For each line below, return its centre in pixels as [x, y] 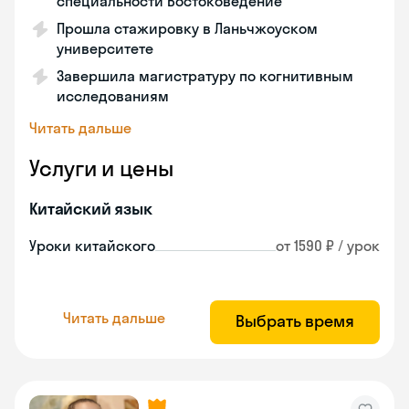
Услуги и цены [101, 168]
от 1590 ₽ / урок [328, 246]
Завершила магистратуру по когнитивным [205, 76]
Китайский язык [91, 209]
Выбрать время [295, 321]
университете [105, 48]
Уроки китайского [92, 246]
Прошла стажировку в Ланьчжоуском [187, 28]
